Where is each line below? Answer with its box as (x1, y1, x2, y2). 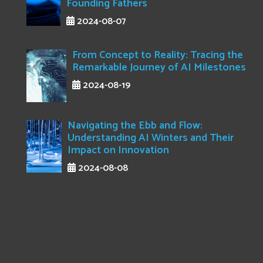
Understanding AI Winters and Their (67, 129, 234, 147)
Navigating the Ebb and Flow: (67, 117, 203, 135)
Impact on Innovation (67, 141, 169, 160)
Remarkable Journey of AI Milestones (72, 59, 247, 77)
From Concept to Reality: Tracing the (72, 46, 244, 65)
